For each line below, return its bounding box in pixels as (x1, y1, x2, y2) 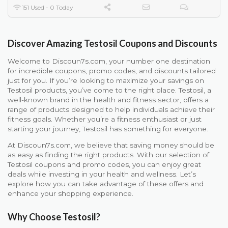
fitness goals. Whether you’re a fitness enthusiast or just (8, 115, 202, 123)
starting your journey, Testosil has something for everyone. (8, 124, 208, 133)
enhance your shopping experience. (8, 189, 133, 198)
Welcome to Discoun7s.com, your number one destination (8, 56, 210, 65)
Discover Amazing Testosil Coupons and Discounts (8, 37, 217, 49)
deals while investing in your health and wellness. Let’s (8, 170, 196, 179)
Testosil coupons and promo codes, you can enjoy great (8, 160, 201, 169)
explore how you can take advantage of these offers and (8, 180, 204, 188)
